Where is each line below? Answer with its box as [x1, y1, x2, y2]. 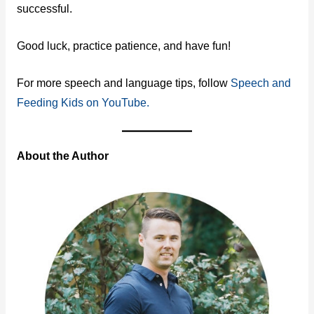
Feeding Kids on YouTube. [16, 96, 149, 109]
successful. [16, 3, 75, 15]
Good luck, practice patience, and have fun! [16, 40, 231, 53]
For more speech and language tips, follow [16, 76, 231, 89]
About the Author [16, 149, 109, 162]
